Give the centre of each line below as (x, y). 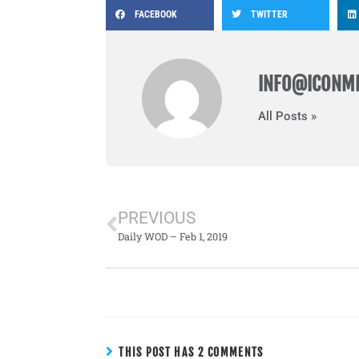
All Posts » (287, 116)
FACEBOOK (156, 14)
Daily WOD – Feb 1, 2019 (173, 236)
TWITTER (269, 14)
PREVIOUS (157, 218)
